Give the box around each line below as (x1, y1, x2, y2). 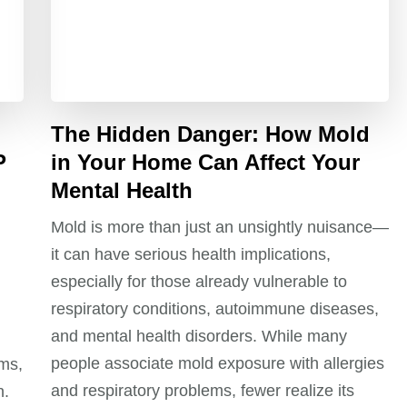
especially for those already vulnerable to (51, 272, 348, 291)
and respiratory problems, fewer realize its (51, 381, 355, 400)
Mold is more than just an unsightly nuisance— (51, 217, 390, 236)
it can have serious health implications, (51, 244, 332, 263)
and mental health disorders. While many (51, 326, 348, 345)
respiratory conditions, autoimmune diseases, (51, 299, 380, 318)
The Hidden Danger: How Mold (51, 121, 371, 146)
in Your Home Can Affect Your (51, 149, 361, 174)
